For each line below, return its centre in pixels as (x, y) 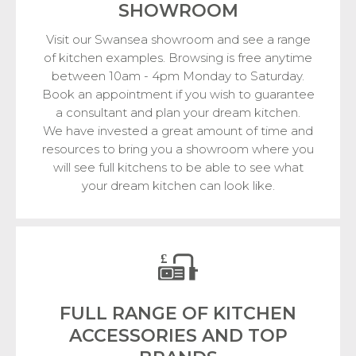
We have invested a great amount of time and (178, 130)
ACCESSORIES (133, 336)
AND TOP (242, 336)
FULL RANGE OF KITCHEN (178, 314)
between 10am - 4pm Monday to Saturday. (178, 75)
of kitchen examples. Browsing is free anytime (178, 57)
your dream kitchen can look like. (178, 185)
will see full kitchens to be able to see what (178, 167)
